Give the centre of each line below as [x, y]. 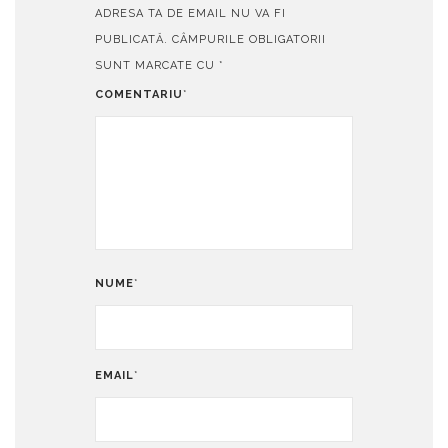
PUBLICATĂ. [131, 39]
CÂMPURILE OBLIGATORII [249, 39]
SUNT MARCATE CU [157, 65]
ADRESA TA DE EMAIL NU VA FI [190, 13]
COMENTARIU [139, 94]
